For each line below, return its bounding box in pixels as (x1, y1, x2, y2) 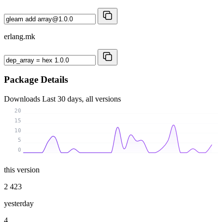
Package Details (4, 74, 68, 85)
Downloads (4, 94, 42, 103)
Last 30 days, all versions (42, 94, 121, 103)
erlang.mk (4, 32, 35, 41)
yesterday (4, 199, 34, 208)
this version (4, 165, 40, 174)
